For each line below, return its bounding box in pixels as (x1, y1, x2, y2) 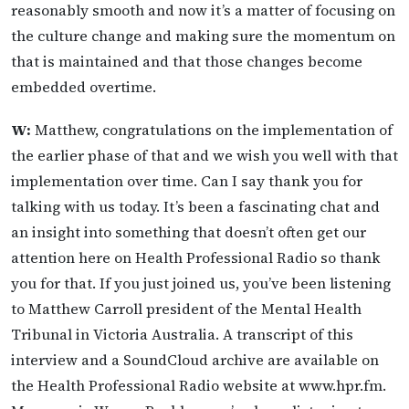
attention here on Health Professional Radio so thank (11, 246, 381, 267)
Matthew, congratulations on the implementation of (31, 119, 393, 140)
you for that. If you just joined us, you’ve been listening (11, 272, 391, 293)
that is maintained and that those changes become (11, 50, 362, 71)
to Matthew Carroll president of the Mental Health (11, 298, 362, 319)
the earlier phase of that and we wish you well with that (11, 144, 398, 165)
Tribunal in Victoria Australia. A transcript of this (11, 323, 353, 344)
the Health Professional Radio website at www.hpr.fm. (11, 374, 386, 395)
